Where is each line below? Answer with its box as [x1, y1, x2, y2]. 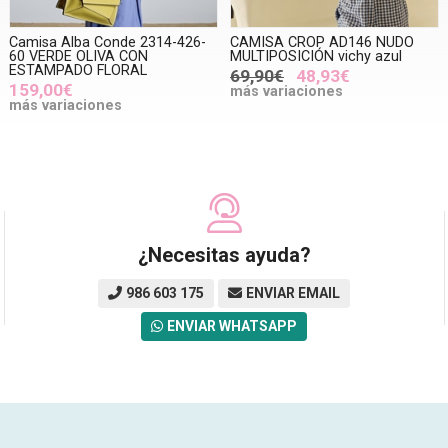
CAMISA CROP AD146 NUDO [229, 33, 414, 51]
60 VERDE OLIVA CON [9, 47, 149, 65]
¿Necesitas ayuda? [137, 242, 311, 267]
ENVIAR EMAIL [246, 284, 340, 301]
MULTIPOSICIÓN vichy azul [229, 47, 402, 65]
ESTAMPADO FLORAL [9, 61, 148, 79]
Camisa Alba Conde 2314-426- [9, 33, 207, 51]
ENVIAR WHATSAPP [167, 317, 297, 334]
